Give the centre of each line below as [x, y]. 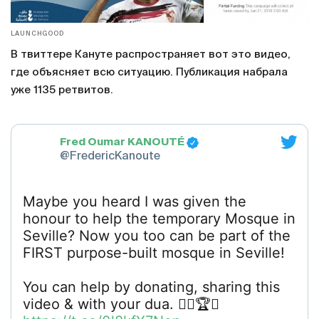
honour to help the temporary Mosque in [159, 218]
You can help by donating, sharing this [151, 287]
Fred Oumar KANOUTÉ [122, 142]
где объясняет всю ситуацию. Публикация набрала [149, 72]
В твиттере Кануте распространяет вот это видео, [151, 54]
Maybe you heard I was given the [135, 201]
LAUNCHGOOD [37, 33]
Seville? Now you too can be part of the [157, 235]
